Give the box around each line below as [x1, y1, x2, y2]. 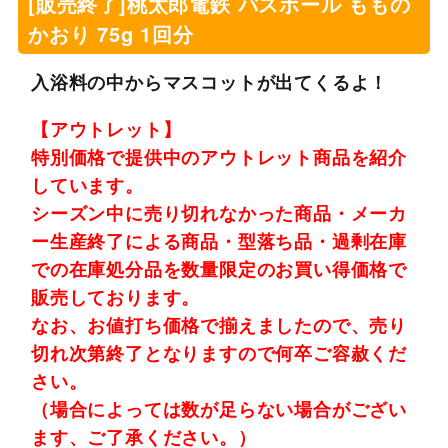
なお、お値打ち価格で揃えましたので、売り [30, 312, 407, 339]
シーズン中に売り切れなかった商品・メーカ [30, 200, 407, 227]
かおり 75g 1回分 [27, 18, 194, 48]
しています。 [30, 172, 144, 199]
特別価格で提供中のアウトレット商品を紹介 [30, 144, 407, 171]
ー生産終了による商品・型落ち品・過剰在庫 [30, 228, 407, 255]
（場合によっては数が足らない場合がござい [30, 396, 407, 423]
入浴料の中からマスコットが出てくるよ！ [30, 67, 389, 95]
